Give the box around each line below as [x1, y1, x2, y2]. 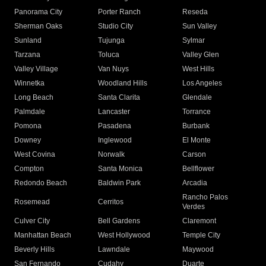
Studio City [98, 22, 134, 31]
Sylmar [182, 36, 205, 45]
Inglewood [98, 136, 132, 145]
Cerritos [98, 198, 124, 207]
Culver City [14, 217, 50, 226]
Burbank [182, 122, 210, 131]
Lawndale [98, 245, 131, 254]
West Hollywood [98, 231, 151, 240]
